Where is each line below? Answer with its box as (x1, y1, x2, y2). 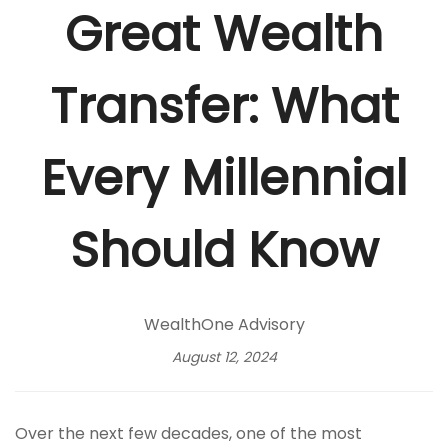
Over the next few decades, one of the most (15, 422, 362, 445)
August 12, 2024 (171, 347, 277, 367)
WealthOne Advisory (143, 313, 305, 336)
